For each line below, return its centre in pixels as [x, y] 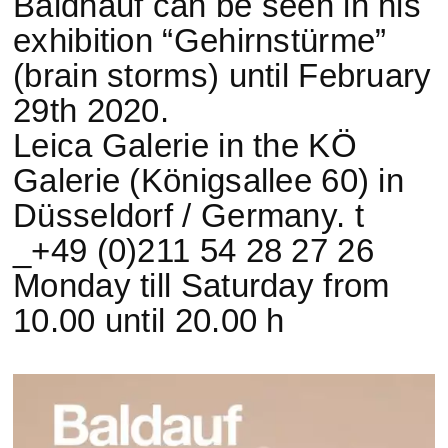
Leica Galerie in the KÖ [185, 145]
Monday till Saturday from [201, 285]
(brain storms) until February [222, 75]
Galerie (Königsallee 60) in [209, 180]
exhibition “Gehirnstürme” [200, 40]
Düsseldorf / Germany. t [188, 215]
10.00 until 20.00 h [149, 320]
